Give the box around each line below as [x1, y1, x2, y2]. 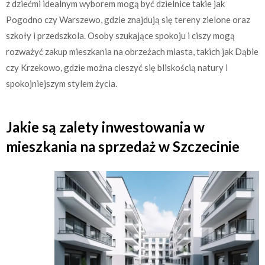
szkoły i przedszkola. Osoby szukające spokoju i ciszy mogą [6, 30, 235, 41]
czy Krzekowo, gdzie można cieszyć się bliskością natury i [6, 62, 228, 73]
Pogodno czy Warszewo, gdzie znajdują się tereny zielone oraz [6, 14, 250, 25]
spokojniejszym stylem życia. [6, 78, 117, 89]
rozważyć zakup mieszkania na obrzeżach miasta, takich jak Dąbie [6, 46, 258, 57]
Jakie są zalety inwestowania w [6, 118, 205, 135]
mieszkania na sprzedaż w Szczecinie [6, 137, 240, 155]
